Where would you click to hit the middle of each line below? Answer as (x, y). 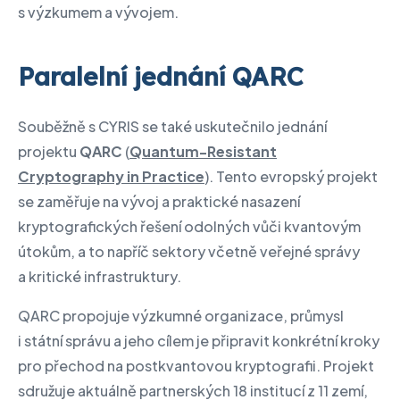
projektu (49, 151)
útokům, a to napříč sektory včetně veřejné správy (189, 251)
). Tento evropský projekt (291, 176)
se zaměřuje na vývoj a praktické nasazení (159, 201)
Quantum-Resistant (203, 151)
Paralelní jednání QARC (161, 77)
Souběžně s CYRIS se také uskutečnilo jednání (172, 126)
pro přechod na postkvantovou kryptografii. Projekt (196, 365)
